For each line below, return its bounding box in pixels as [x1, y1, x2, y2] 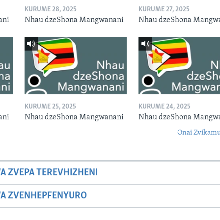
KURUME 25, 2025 [24, 103, 76, 111]
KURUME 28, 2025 [24, 5, 77, 13]
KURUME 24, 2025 [138, 103, 191, 111]
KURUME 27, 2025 [138, 5, 190, 13]
